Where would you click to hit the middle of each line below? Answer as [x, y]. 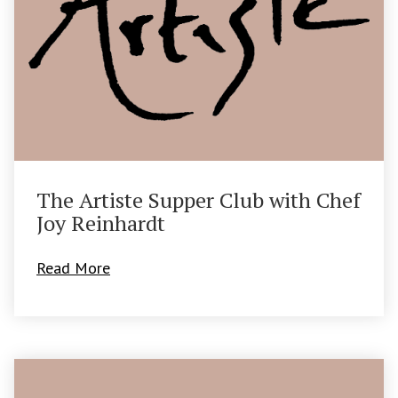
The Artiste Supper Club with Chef [199, 199]
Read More [73, 268]
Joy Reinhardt [101, 223]
